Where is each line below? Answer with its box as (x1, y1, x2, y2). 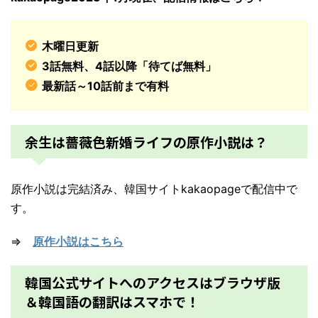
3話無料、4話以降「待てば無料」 (42, 59, 216, 73)
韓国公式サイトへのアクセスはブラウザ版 (25, 273, 280, 292)
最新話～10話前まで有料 (42, 79, 169, 93)
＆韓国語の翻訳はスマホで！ (25, 292, 199, 311)
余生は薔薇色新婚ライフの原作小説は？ (25, 132, 268, 151)
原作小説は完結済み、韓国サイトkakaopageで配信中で (11, 182, 297, 196)
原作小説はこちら (33, 234, 124, 248)
